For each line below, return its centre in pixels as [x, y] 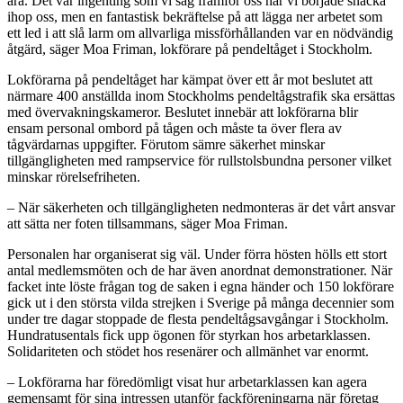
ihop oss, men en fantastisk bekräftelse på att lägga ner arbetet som [195, 16]
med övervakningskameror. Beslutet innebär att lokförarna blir [183, 112]
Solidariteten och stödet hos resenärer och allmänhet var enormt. [188, 351]
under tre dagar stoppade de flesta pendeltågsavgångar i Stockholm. [198, 318]
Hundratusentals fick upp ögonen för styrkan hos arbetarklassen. [189, 335]
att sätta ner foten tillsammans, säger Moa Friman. [148, 223]
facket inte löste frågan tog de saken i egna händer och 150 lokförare [201, 286]
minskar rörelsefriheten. [74, 176]
